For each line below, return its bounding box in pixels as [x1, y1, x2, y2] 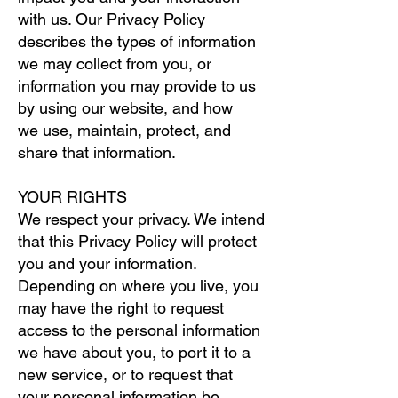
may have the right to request [18, 298, 224, 317]
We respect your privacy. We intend [18, 210, 265, 228]
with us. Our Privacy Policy [18, 10, 205, 28]
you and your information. [18, 254, 196, 273]
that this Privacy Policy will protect [18, 232, 257, 251]
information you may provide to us [18, 76, 256, 95]
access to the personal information [18, 321, 260, 339]
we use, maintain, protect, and [18, 121, 231, 139]
